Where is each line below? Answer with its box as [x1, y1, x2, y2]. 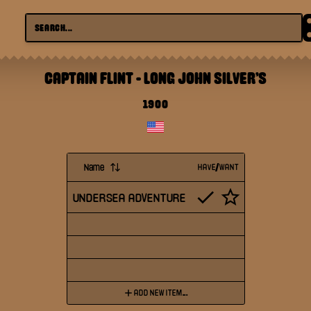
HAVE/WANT [198, 163, 239, 171]
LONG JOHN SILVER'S [144, 69, 267, 86]
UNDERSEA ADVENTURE [72, 191, 186, 203]
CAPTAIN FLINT [44, 69, 133, 86]
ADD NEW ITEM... [134, 289, 188, 297]
